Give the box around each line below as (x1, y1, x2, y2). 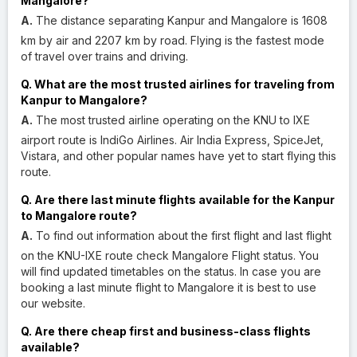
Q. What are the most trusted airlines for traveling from (21, 76, 335, 91)
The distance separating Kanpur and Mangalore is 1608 (33, 13, 328, 27)
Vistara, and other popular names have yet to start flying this (21, 148, 336, 163)
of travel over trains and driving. (21, 49, 188, 63)
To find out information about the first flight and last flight (33, 228, 331, 242)
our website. (21, 296, 85, 310)
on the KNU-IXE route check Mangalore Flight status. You (21, 248, 319, 262)
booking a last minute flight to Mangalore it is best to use (21, 280, 316, 294)
